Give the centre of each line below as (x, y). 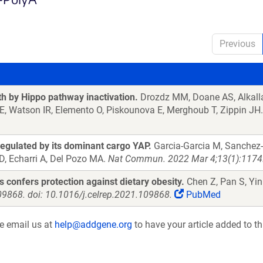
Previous (237, 44)
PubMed (202, 195)
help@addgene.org (93, 225)
